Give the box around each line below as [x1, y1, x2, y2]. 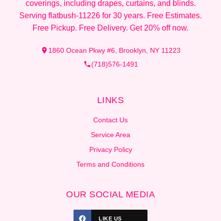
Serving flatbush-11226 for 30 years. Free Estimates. [19, 11, 202, 20]
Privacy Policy [89, 145, 132, 153]
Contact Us [93, 115, 128, 124]
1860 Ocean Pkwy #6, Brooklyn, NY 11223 [48, 46, 181, 54]
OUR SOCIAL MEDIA [66, 189, 155, 199]
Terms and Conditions [76, 160, 145, 168]
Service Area [91, 130, 130, 139]
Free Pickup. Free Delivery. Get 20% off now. [33, 23, 188, 32]
